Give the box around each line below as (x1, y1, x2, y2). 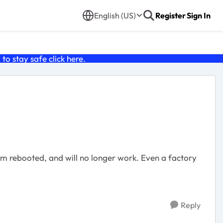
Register (155, 10, 186, 20)
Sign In (187, 10, 211, 20)
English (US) (94, 10, 136, 20)
